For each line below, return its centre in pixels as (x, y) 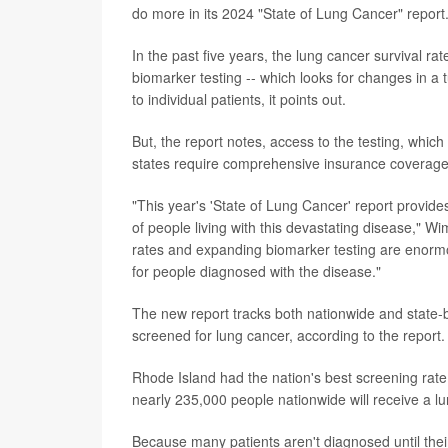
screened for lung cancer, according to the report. (288, 335)
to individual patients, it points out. (239, 99)
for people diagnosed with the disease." (256, 271)
